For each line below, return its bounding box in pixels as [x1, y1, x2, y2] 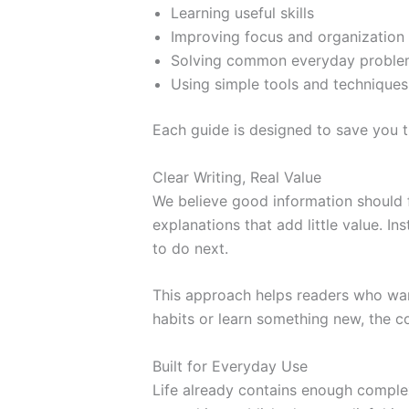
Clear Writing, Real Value [152, 167, 321, 186]
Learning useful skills [171, 3, 314, 22]
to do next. [152, 238, 228, 257]
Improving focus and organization [171, 26, 404, 46]
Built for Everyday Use [152, 356, 308, 375]
